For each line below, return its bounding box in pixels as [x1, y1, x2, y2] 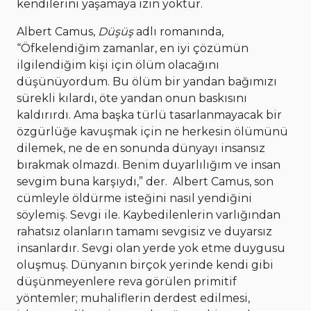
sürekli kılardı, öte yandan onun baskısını [17, 91, 247, 105]
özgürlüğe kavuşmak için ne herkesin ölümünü [17, 124, 288, 138]
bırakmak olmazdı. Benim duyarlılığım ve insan [17, 158, 280, 171]
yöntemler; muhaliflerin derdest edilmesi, [17, 291, 250, 305]
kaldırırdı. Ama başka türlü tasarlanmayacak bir [17, 108, 282, 121]
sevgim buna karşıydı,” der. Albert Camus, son [17, 174, 274, 188]
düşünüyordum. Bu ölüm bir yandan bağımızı [17, 74, 277, 88]
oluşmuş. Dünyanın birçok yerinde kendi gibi [17, 258, 274, 271]
